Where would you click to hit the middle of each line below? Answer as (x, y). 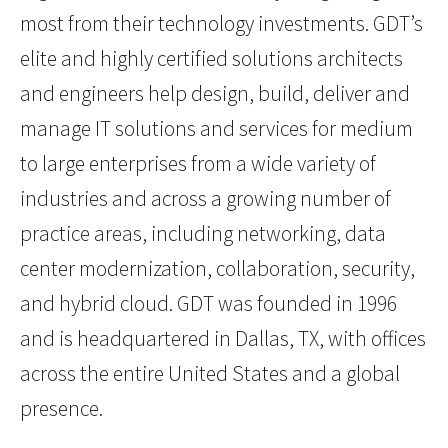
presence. (61, 409)
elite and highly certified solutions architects (211, 59)
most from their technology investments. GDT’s (221, 24)
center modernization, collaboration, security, (217, 269)
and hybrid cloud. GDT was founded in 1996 (208, 304)
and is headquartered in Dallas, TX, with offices (223, 339)
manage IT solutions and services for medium (216, 129)
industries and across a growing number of (205, 199)
